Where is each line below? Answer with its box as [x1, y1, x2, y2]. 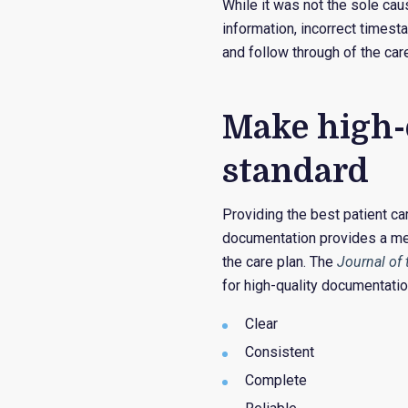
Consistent [245, 343, 315, 361]
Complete [245, 372, 308, 389]
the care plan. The [222, 253, 338, 270]
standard [222, 153, 370, 190]
